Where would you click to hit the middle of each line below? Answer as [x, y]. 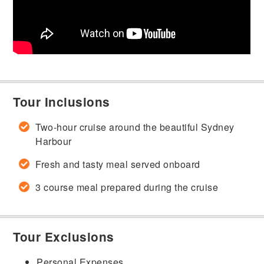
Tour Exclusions [64, 237]
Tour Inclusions [62, 102]
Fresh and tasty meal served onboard [118, 164]
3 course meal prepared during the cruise [127, 187]
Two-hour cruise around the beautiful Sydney [135, 127]
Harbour [54, 141]
